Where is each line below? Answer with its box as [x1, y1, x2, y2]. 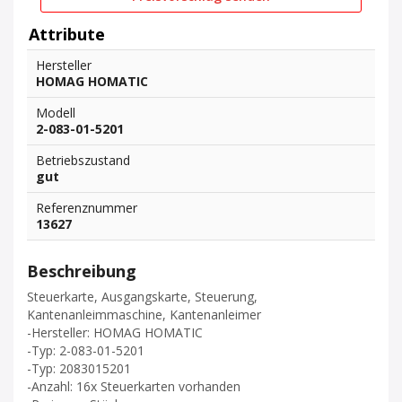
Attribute [29, 23, 105, 45]
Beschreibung [27, 260, 136, 282]
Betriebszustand [36, 152, 130, 169]
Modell [36, 104, 75, 121]
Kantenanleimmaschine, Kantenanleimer [27, 306, 261, 323]
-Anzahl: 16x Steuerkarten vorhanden [27, 378, 240, 395]
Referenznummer [36, 199, 137, 216]
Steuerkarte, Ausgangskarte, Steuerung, [27, 288, 258, 305]
